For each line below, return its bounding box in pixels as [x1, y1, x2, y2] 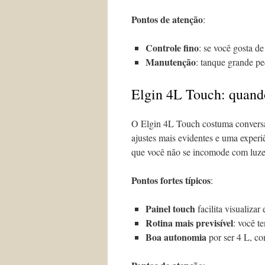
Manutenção [146, 55, 196, 69]
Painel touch [146, 202, 195, 215]
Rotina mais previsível [146, 216, 233, 230]
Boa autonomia [146, 230, 206, 244]
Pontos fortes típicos [131, 173, 211, 187]
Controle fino [146, 41, 199, 54]
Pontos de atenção [131, 12, 203, 26]
